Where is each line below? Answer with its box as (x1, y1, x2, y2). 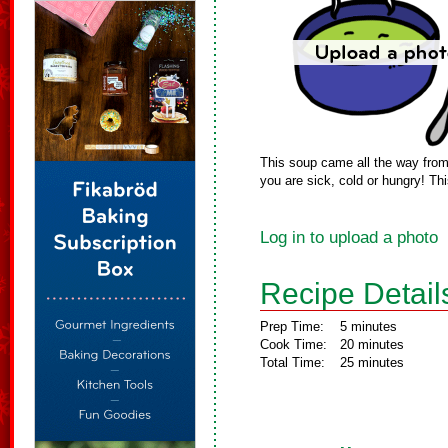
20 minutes (340, 337, 404, 352)
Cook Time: (260, 337, 327, 352)
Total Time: (260, 355, 325, 370)
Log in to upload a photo (260, 228, 438, 247)
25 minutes (340, 355, 404, 370)
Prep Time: (260, 319, 324, 334)
